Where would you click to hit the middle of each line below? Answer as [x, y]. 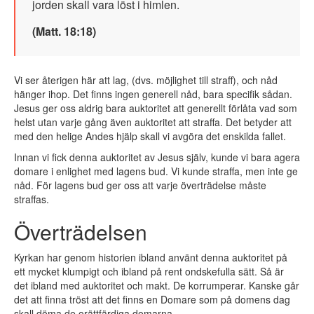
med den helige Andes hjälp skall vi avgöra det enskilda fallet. [150, 136]
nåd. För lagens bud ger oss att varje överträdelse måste [140, 185]
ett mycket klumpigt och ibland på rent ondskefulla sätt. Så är [149, 272]
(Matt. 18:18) [64, 32]
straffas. [32, 199]
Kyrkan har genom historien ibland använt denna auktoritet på [151, 258]
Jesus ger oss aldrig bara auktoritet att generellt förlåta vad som [156, 108]
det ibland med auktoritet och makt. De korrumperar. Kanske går [157, 286]
